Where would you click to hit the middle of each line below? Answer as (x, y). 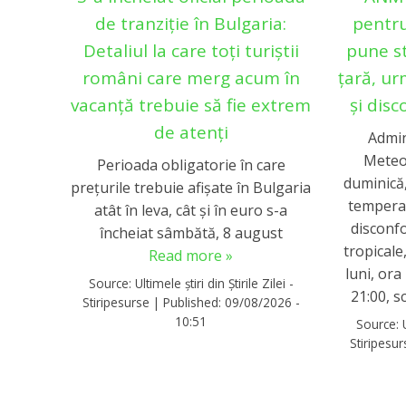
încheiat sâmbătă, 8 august (191, 233)
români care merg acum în (191, 77)
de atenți (191, 132)
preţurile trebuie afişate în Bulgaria (191, 188)
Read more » (191, 256)
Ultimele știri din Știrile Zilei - (214, 283)
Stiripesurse (116, 302)
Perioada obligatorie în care (191, 165)
